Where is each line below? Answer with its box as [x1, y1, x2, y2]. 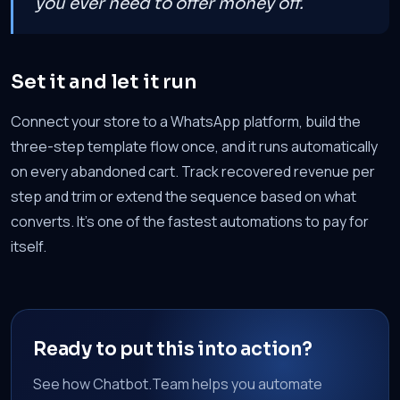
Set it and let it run [11, 70, 197, 94]
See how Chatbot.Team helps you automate [33, 374, 322, 394]
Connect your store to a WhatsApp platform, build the [11, 112, 361, 131]
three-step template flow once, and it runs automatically [11, 137, 378, 156]
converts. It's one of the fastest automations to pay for [11, 212, 369, 231]
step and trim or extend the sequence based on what [11, 187, 356, 206]
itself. [11, 237, 46, 256]
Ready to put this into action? [33, 337, 312, 361]
